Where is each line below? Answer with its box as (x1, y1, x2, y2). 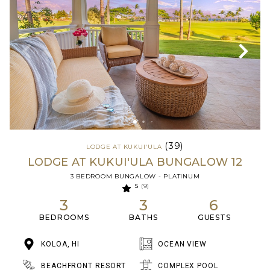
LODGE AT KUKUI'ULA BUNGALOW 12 (27, 155, 243, 169)
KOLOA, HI (41, 240, 80, 249)
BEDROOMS (39, 213, 90, 222)
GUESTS (197, 213, 231, 222)
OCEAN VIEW (158, 240, 207, 249)
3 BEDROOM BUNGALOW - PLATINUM (70, 172, 200, 180)
